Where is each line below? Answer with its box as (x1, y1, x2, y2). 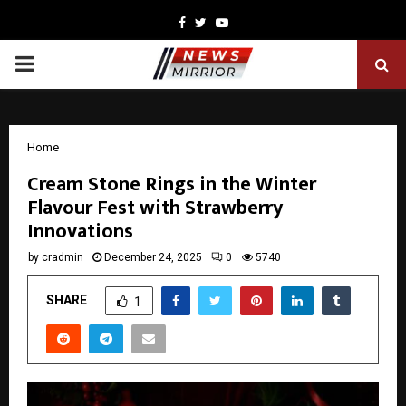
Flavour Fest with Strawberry (27, 191, 283, 225)
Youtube (227, 14, 276, 29)
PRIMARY (14, 51, 106, 76)
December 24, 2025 (104, 251, 202, 264)
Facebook (184, 14, 240, 29)
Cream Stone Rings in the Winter (27, 168, 316, 201)
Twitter (205, 14, 247, 29)
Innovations (27, 215, 133, 248)
